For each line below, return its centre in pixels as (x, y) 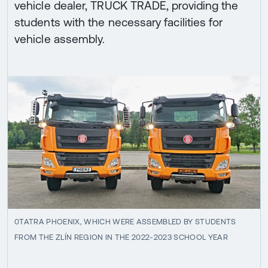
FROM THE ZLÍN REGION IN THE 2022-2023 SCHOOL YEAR (121, 237)
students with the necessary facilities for (119, 22)
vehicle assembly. (60, 39)
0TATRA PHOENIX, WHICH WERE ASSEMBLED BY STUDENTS (125, 221)
